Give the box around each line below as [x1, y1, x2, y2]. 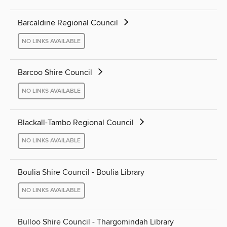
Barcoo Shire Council [18, 67, 94, 78]
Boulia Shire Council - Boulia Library [18, 167, 144, 177]
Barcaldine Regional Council [18, 18, 120, 28]
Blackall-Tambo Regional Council [18, 117, 136, 128]
